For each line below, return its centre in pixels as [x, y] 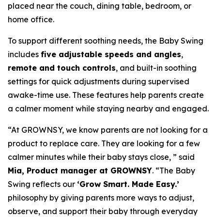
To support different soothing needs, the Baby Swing [106, 40]
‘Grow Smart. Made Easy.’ [128, 184]
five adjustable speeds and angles [111, 54]
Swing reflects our [42, 184]
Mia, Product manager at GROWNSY [80, 170]
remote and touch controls [62, 68]
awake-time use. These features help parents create [106, 95]
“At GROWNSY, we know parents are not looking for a [108, 130]
